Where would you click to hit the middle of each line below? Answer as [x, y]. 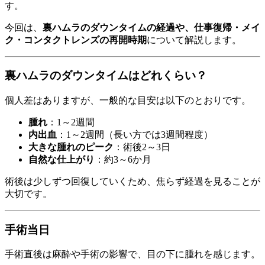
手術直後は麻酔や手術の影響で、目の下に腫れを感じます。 [132, 254]
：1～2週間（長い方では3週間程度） [135, 134]
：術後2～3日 [142, 147]
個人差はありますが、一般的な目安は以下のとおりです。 [128, 100]
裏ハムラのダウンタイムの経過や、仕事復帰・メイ [151, 27]
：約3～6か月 [123, 159]
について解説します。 [194, 40]
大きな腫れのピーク [71, 147]
